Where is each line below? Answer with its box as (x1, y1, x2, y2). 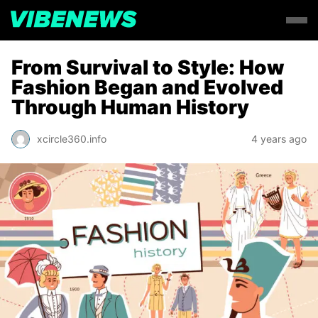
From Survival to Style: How (11, 55, 285, 79)
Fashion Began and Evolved (11, 75, 283, 99)
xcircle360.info (37, 133, 106, 145)
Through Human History (11, 95, 249, 119)
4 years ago (251, 133, 307, 145)
